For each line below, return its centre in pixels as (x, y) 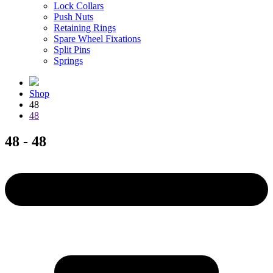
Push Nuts (73, 16)
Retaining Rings (85, 27)
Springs (68, 60)
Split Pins (72, 49)
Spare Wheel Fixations (97, 38)
